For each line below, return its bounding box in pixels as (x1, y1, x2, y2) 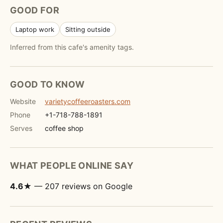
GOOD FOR (10, 5, 59, 15)
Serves (10, 124, 32, 132)
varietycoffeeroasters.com (45, 97, 130, 106)
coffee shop (45, 124, 84, 132)
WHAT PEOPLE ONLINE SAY (10, 160, 133, 171)
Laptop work (15, 25, 54, 33)
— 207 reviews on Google (32, 181, 132, 191)
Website (10, 97, 36, 106)
